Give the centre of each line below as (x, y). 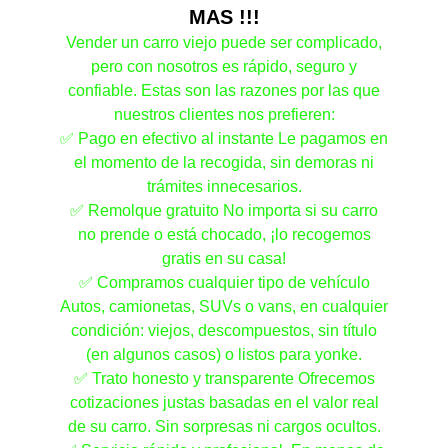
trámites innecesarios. (224, 186)
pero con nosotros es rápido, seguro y (224, 66)
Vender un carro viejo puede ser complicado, (224, 42)
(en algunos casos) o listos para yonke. (224, 354)
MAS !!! (224, 17)
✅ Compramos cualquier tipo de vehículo (224, 282)
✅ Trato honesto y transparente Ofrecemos (224, 378)
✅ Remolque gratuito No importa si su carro (224, 210)
